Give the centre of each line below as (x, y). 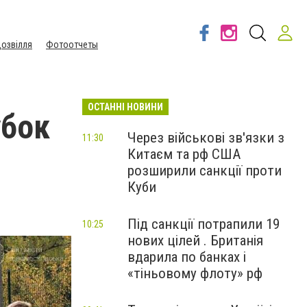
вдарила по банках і (187, 257)
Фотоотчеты (72, 45)
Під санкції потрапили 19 (204, 224)
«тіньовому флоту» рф (195, 273)
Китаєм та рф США (184, 154)
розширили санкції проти (205, 171)
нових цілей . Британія (195, 241)
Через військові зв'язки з (206, 138)
